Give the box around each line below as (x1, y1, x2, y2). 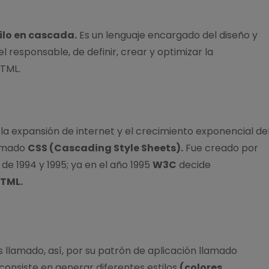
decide (176, 157, 211, 172)
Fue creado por (183, 141, 258, 155)
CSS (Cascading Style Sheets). (27, 141, 183, 155)
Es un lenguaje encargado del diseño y (76, 28, 258, 42)
